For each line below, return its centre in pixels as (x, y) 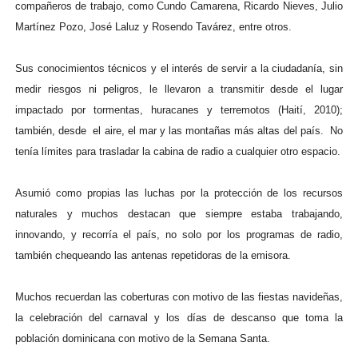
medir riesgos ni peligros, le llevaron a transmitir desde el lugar (179, 89)
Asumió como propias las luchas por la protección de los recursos (179, 193)
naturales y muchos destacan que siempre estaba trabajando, (179, 214)
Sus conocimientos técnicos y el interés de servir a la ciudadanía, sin (179, 68)
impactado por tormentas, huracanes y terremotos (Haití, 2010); (179, 110)
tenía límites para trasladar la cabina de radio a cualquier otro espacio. (177, 151)
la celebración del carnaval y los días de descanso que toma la (179, 318)
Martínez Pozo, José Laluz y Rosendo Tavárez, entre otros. (153, 27)
